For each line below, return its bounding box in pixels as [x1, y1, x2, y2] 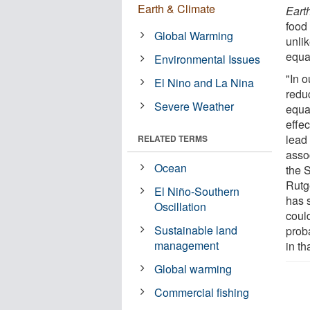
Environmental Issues [154, 51, 261, 67]
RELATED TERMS [138, 131, 208, 145]
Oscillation [154, 198, 207, 215]
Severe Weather [154, 98, 235, 114]
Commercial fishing [154, 284, 250, 300]
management [154, 237, 219, 253]
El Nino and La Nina [154, 74, 255, 91]
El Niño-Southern [154, 183, 240, 199]
